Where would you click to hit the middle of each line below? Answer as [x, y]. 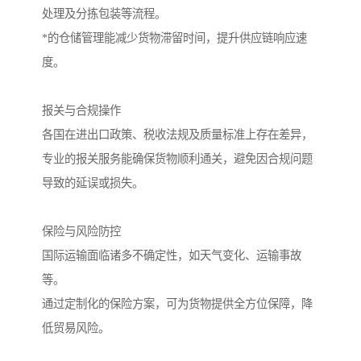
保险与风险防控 [81, 231]
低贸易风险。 [76, 328]
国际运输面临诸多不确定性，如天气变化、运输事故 [172, 255]
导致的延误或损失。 [93, 183]
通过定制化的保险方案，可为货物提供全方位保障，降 [177, 303]
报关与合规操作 [81, 110]
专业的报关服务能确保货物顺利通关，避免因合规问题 [177, 158]
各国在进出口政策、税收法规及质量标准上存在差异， [177, 134]
